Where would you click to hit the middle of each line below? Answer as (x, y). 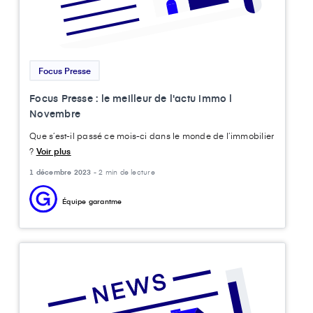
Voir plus (53, 151)
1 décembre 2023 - (64, 172)
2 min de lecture (127, 172)
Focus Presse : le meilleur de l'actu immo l (131, 98)
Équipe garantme (92, 201)
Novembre (55, 113)
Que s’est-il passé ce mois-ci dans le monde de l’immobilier (152, 135)
